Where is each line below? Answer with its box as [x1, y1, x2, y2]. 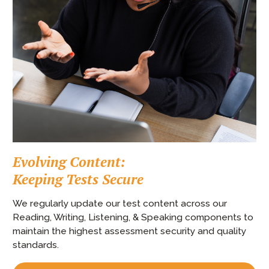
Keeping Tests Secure [13, 169, 144, 189]
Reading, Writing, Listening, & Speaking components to [13, 211, 253, 223]
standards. [13, 238, 59, 250]
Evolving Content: [13, 152, 125, 171]
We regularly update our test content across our [13, 197, 227, 209]
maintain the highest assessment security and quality [13, 225, 246, 237]
